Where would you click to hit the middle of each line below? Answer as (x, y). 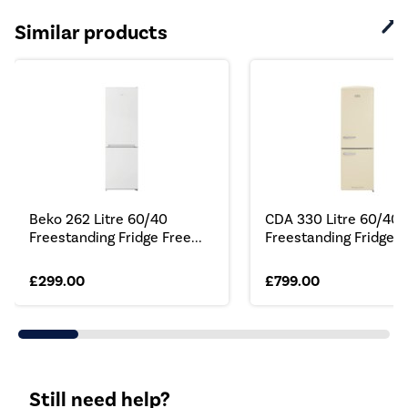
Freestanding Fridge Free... (116, 238)
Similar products (91, 33)
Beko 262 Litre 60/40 (98, 219)
